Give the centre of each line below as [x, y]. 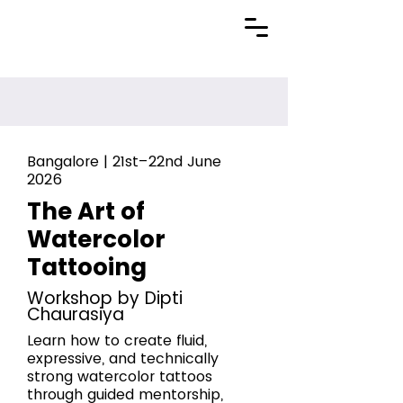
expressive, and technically [123, 358]
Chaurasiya [76, 314]
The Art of [86, 211]
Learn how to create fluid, [117, 340]
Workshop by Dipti [105, 298]
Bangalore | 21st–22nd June [124, 161]
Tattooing [87, 267]
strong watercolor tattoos [120, 376]
